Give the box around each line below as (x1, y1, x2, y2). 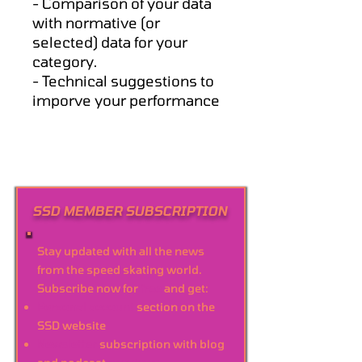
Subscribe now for (37, 281, 141, 295)
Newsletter (37, 337, 97, 351)
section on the (134, 300, 215, 314)
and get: (162, 281, 208, 295)
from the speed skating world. (37, 263, 202, 276)
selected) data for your (32, 33, 187, 51)
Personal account (37, 300, 134, 314)
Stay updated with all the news (37, 244, 204, 258)
